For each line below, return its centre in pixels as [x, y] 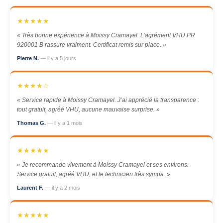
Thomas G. [32, 123]
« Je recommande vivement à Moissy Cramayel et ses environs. [103, 165]
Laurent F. [31, 188]
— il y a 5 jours [58, 58]
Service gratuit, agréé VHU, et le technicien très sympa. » [94, 174]
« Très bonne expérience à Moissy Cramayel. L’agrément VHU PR [106, 35]
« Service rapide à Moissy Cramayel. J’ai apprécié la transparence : [108, 100]
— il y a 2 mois [62, 188]
